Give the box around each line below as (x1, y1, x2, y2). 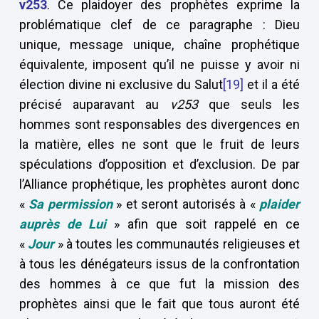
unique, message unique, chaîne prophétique (19, 37, 300, 52)
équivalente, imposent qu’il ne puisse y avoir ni (19, 57, 300, 72)
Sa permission (28, 197, 113, 211)
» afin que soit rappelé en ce (114, 216, 300, 231)
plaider (259, 197, 300, 211)
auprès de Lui (19, 216, 107, 231)
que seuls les (197, 97, 300, 112)
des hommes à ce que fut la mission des (19, 276, 300, 291)
